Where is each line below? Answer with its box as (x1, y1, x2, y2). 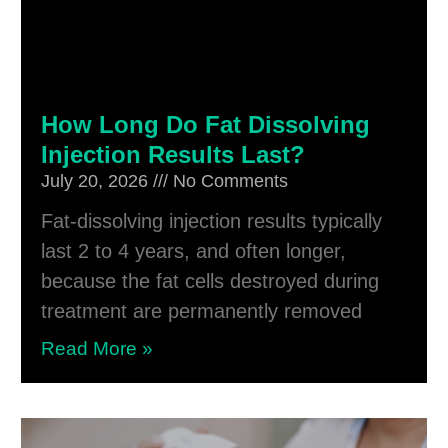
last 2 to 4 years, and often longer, (40, 240, 346, 263)
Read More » (40, 338, 153, 360)
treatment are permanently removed (40, 300, 362, 323)
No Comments (167, 171, 288, 192)
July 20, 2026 (40, 171, 153, 192)
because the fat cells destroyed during (40, 270, 379, 293)
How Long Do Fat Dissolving (40, 111, 370, 139)
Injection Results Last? (40, 141, 305, 169)
